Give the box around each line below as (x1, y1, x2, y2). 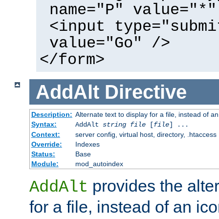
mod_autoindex (75, 160, 123, 168)
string (102, 121, 126, 129)
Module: (31, 160, 59, 168)
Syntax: (31, 120, 57, 129)
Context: (31, 131, 60, 139)
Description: (31, 110, 72, 119)
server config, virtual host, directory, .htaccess (75, 131, 217, 139)
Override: (31, 140, 62, 149)
